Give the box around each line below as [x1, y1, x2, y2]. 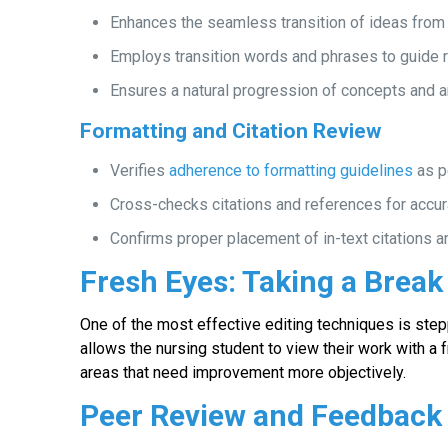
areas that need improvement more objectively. [80, 363, 407, 382]
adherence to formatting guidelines [169, 161, 414, 180]
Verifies [110, 161, 170, 180]
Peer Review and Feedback [80, 398, 443, 433]
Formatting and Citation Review [80, 119, 382, 143]
